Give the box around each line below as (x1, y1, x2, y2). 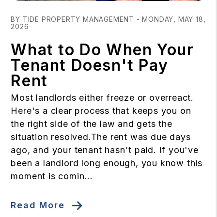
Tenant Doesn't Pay (11, 56, 169, 75)
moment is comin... (11, 171, 93, 182)
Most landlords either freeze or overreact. (11, 93, 194, 103)
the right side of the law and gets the (11, 119, 172, 129)
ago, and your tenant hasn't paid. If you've (11, 145, 199, 155)
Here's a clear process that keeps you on (11, 106, 191, 116)
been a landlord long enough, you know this (11, 158, 202, 169)
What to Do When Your (11, 40, 194, 60)
